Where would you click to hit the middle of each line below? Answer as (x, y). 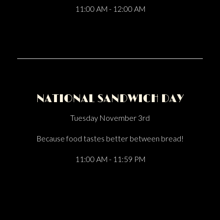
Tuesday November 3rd (110, 118)
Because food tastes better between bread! (110, 138)
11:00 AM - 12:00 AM (110, 9)
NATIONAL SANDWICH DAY (110, 99)
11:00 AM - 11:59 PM (110, 159)
